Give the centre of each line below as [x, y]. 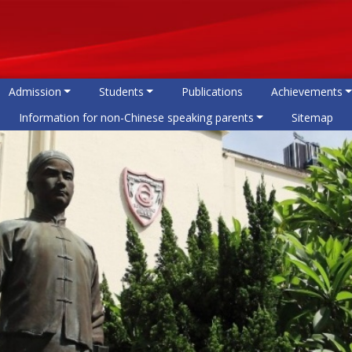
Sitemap [312, 117]
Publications [212, 92]
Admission [35, 92]
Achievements [306, 92]
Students [121, 92]
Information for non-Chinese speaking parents [136, 117]
